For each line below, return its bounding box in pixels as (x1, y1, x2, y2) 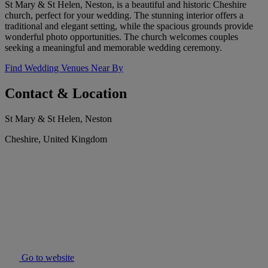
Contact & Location (5, 86, 127, 102)
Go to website (19, 252, 74, 263)
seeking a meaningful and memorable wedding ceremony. (5, 42, 222, 53)
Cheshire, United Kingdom (5, 134, 107, 145)
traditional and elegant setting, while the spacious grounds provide (5, 21, 253, 32)
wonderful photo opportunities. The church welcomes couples (5, 32, 238, 42)
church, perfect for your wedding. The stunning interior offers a (5, 10, 243, 21)
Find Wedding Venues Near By (5, 63, 123, 74)
